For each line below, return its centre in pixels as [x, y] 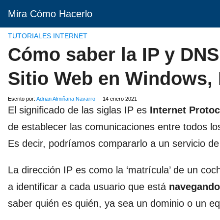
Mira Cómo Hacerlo [50, 14]
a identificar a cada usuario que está [88, 187]
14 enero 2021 [120, 99]
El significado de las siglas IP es [79, 110]
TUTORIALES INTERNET [48, 36]
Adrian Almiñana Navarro [66, 99]
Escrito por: [22, 99]
